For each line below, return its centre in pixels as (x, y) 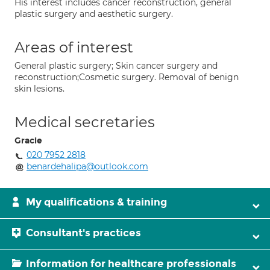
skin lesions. (39, 89)
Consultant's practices (83, 233)
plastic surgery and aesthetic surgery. (94, 14)
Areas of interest (74, 47)
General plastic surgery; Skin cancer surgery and (116, 66)
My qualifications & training (96, 202)
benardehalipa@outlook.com (87, 166)
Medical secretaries (85, 122)
